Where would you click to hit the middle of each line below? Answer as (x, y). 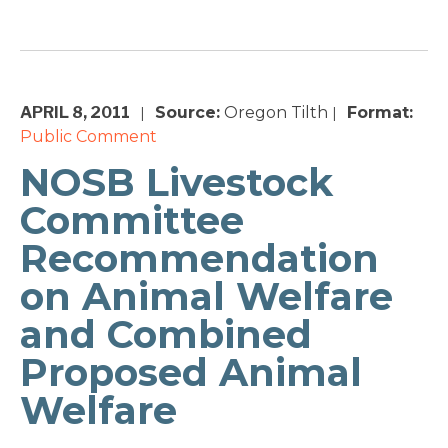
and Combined (166, 335)
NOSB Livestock (176, 183)
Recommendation (199, 259)
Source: (187, 113)
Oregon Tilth (274, 113)
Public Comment (88, 137)
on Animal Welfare (206, 297)
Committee (132, 221)
